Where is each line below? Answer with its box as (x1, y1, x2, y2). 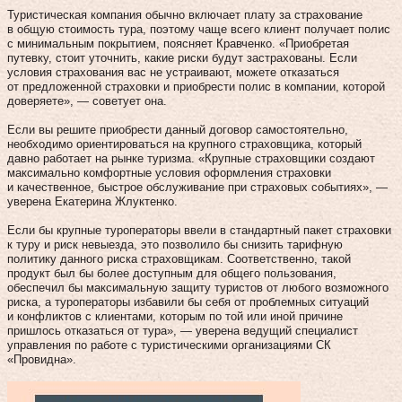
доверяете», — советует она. (7, 93, 167, 108)
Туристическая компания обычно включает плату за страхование (7, 7, 363, 22)
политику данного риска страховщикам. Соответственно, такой (7, 251, 351, 266)
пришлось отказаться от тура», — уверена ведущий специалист (7, 323, 358, 337)
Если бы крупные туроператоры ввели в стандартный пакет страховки (7, 223, 391, 237)
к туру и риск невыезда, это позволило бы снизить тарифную (7, 237, 343, 251)
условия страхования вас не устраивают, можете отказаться (7, 65, 339, 79)
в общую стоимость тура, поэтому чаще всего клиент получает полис (7, 22, 390, 36)
